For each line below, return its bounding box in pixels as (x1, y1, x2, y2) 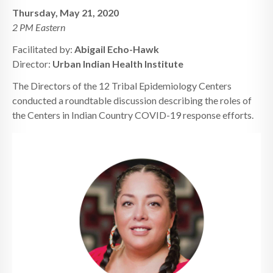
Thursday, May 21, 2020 (12, 6, 119, 18)
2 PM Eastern (12, 21, 65, 33)
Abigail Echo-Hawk (74, 43, 159, 55)
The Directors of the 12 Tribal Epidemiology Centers (12, 79, 232, 91)
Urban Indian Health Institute (52, 57, 183, 69)
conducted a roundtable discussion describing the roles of (12, 94, 252, 106)
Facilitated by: (12, 43, 74, 55)
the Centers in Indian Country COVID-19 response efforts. (12, 108, 253, 121)
